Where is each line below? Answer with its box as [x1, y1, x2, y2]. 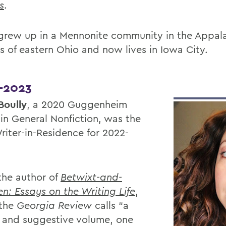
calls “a [92, 199, 129, 211]
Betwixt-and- [61, 171, 122, 183]
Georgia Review [17, 199, 92, 211]
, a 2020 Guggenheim [27, 98, 127, 110]
